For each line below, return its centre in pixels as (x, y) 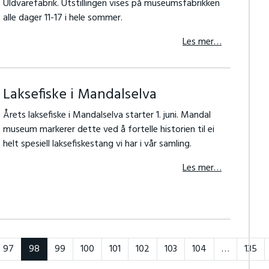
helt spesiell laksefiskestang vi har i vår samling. (97, 144)
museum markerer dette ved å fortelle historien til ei (108, 130)
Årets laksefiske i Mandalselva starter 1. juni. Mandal (107, 115)
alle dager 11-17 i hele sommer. (62, 18)
